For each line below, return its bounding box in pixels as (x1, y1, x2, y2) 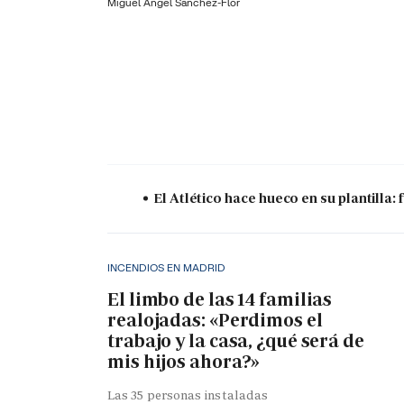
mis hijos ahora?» (107, 349, 261, 373)
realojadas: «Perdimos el (107, 308, 323, 332)
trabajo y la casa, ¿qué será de (107, 328, 364, 353)
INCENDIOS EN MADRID (107, 261, 225, 275)
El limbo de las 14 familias (107, 287, 333, 311)
